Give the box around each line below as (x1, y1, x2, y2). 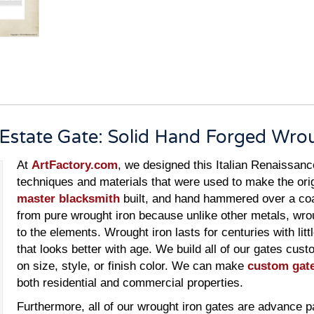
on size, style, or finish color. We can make (17, 259, 247, 273)
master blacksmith (17, 191, 120, 205)
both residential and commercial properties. (17, 275, 243, 289)
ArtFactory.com (32, 158, 118, 172)
